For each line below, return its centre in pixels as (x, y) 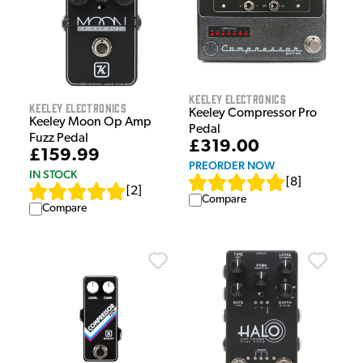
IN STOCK (53, 175)
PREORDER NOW (232, 165)
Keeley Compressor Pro (253, 113)
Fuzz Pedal (59, 139)
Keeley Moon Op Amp (90, 123)
